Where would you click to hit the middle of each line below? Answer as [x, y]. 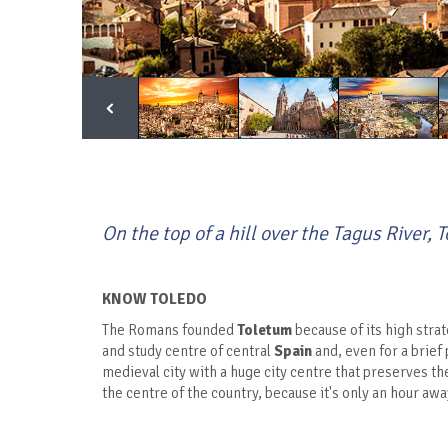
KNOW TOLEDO [154, 299]
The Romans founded [169, 330]
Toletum [264, 330]
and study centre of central [188, 351]
